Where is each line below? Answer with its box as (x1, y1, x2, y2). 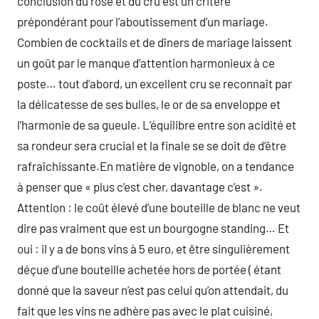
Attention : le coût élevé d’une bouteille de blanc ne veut (17, 200, 300, 214)
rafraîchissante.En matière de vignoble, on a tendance (17, 159, 294, 173)
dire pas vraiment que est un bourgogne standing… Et (17, 221, 289, 235)
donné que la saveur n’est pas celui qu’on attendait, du (17, 283, 288, 297)
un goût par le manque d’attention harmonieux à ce (17, 56, 275, 70)
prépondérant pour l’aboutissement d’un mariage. (17, 14, 268, 28)
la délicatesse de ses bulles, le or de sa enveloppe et (17, 97, 281, 111)
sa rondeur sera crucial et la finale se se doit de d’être (17, 138, 286, 152)
